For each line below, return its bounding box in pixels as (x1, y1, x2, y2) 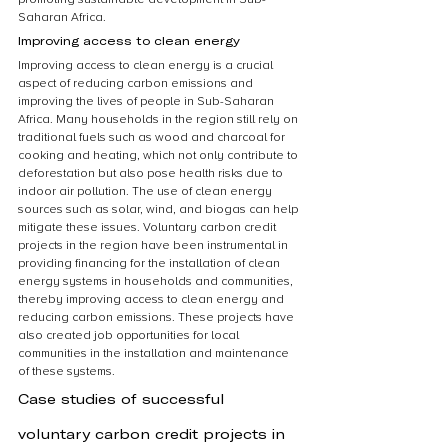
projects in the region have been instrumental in (18, 238, 291, 253)
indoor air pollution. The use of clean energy (18, 184, 275, 199)
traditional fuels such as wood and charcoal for (18, 130, 288, 145)
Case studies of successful (18, 390, 230, 407)
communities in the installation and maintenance (18, 346, 292, 361)
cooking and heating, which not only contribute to (18, 148, 301, 163)
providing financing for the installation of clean (18, 256, 283, 271)
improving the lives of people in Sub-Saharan (18, 94, 277, 109)
